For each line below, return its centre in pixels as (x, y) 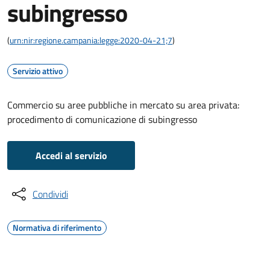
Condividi (50, 194)
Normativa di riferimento (57, 228)
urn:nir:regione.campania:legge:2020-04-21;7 (91, 40)
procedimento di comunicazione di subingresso (102, 119)
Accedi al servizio (71, 155)
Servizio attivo (38, 71)
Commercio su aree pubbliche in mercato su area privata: (123, 105)
